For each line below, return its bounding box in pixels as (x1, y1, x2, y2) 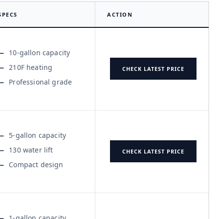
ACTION (107, 10, 132, 18)
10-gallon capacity (9, 47, 70, 57)
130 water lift (9, 145, 53, 154)
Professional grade (9, 77, 72, 87)
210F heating (9, 62, 53, 72)
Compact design (9, 159, 64, 169)
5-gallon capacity (9, 130, 66, 140)
